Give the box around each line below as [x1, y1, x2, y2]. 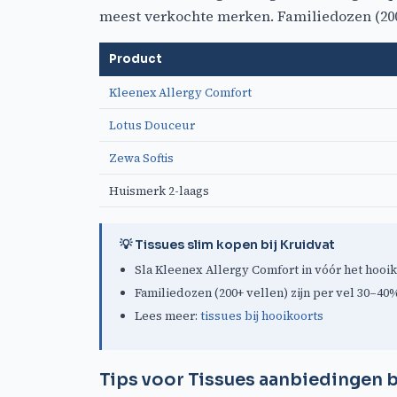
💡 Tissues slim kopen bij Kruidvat [120, 237, 335, 253]
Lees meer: [135, 307, 200, 324]
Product [109, 51, 162, 67]
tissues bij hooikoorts [200, 307, 323, 324]
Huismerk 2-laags [109, 183, 209, 199]
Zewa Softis [109, 150, 174, 167]
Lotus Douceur [109, 117, 195, 134]
